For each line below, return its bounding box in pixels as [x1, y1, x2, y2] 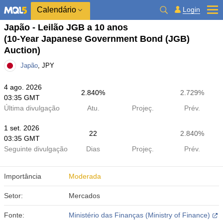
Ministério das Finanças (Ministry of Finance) [68, 211, 210, 219]
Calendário [37, 5, 76, 14]
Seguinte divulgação [4, 145, 68, 153]
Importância [4, 172, 41, 180]
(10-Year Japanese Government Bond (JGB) [4, 34, 190, 44]
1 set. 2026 [4, 124, 39, 132]
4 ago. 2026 [4, 83, 42, 91]
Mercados [68, 192, 100, 200]
